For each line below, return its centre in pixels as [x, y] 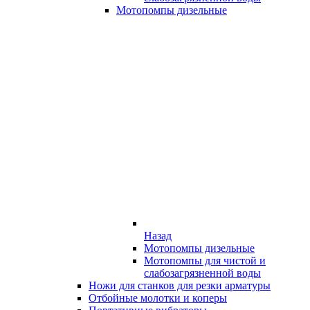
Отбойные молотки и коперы [158, 298]
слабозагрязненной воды [202, 273]
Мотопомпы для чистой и [205, 261]
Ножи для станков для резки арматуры [180, 285]
